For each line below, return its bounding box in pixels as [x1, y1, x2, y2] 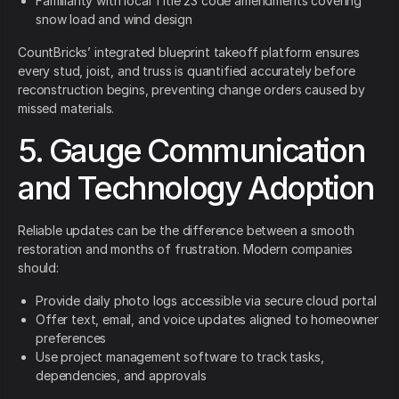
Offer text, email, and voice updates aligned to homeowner [36, 312, 379, 328]
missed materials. [18, 101, 115, 117]
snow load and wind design [36, 12, 192, 28]
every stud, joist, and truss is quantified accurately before [18, 63, 355, 79]
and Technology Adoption [18, 168, 374, 208]
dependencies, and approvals [36, 368, 207, 384]
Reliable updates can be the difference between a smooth [18, 223, 355, 239]
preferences [36, 330, 107, 346]
